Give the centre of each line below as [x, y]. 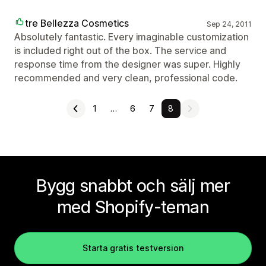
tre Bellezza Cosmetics [77, 23]
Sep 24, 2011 [229, 24]
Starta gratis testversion [133, 248]
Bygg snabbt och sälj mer [133, 186]
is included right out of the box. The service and [120, 50]
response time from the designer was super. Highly [127, 64]
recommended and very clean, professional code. [126, 78]
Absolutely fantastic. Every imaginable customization [132, 37]
